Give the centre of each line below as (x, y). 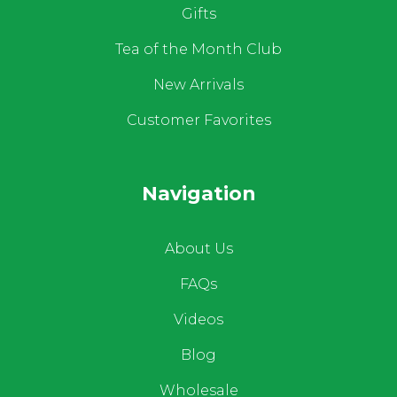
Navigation (198, 193)
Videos (198, 320)
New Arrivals (198, 84)
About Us (198, 249)
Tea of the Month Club (198, 49)
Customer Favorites (198, 120)
